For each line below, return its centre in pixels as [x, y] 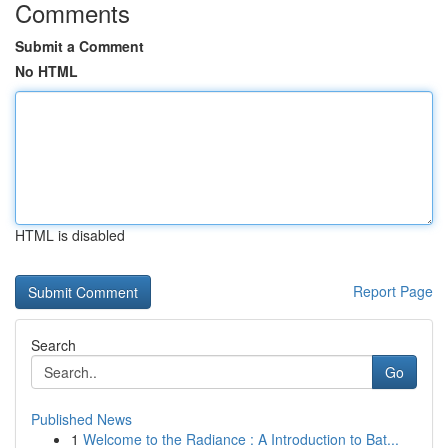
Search [53, 345]
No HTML [46, 71]
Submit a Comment [79, 46]
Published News [81, 419]
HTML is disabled [70, 235]
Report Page [393, 291]
